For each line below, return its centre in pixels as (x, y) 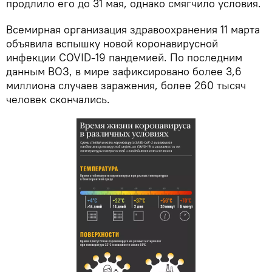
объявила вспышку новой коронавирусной (112, 44)
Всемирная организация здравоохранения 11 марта (133, 30)
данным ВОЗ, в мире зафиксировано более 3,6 (124, 72)
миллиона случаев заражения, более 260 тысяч (126, 86)
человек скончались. (58, 100)
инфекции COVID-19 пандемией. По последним (124, 58)
